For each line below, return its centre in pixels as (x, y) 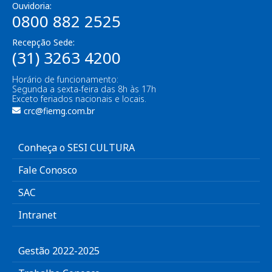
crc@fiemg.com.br (59, 111)
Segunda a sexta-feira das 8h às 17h (84, 89)
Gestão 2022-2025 (59, 251)
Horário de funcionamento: (65, 80)
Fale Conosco (48, 170)
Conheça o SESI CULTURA (76, 148)
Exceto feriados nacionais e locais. (79, 99)
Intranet (37, 215)
